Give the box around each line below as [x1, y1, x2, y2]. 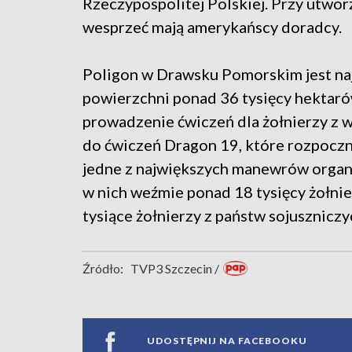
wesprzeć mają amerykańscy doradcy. [82, 16, 342, 36]
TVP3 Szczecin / [130, 260, 219, 276]
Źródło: [82, 260, 123, 276]
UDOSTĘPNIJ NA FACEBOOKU [147, 335, 307, 347]
